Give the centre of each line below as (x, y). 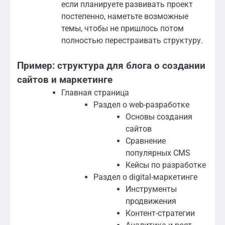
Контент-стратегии (160, 213)
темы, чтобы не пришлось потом (123, 29)
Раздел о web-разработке (141, 105)
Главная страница (95, 93)
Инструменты (151, 189)
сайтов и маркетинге (65, 80)
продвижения (151, 201)
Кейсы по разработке (166, 165)
